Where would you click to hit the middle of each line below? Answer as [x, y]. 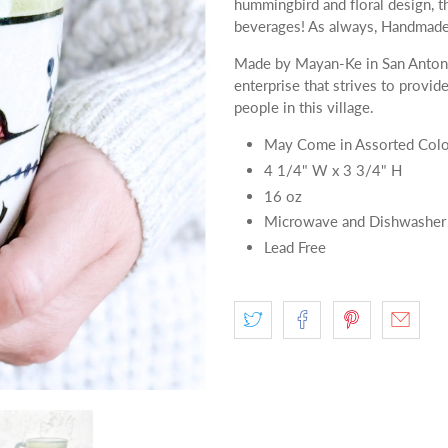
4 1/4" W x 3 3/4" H [333, 169]
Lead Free [295, 247]
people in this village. [304, 107]
